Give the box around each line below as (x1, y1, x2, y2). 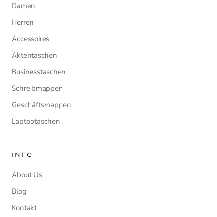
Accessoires (12, 34, 49, 44)
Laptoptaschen (12, 116, 60, 126)
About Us (12, 170, 42, 180)
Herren (12, 17, 34, 28)
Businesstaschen (12, 67, 66, 77)
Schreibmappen (12, 83, 63, 93)
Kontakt (12, 203, 37, 213)
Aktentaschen (12, 50, 57, 61)
